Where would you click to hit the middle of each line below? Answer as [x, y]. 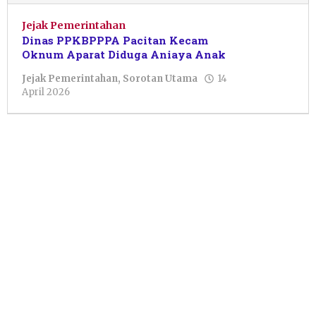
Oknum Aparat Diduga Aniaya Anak [124, 55]
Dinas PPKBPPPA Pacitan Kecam [115, 41]
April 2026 [46, 92]
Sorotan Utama [160, 79]
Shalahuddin [105, 118]
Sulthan [94, 104]
